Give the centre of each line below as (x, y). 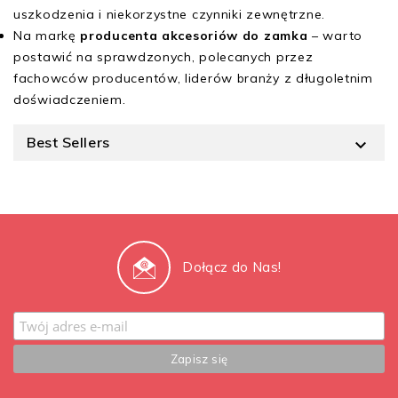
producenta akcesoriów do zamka (194, 35)
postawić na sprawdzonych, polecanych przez (163, 56)
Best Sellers (68, 142)
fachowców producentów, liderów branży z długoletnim (193, 78)
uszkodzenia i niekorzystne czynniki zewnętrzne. (169, 14)
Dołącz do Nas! (232, 267)
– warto (335, 35)
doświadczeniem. (72, 99)
